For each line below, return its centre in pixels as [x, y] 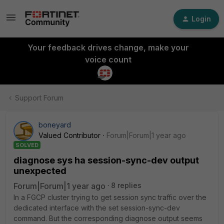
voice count [108, 59]
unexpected [40, 171]
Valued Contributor [69, 135]
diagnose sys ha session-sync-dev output [106, 160]
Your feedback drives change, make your [108, 47]
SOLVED [27, 145]
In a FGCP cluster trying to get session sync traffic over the [110, 197]
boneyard [55, 125]
